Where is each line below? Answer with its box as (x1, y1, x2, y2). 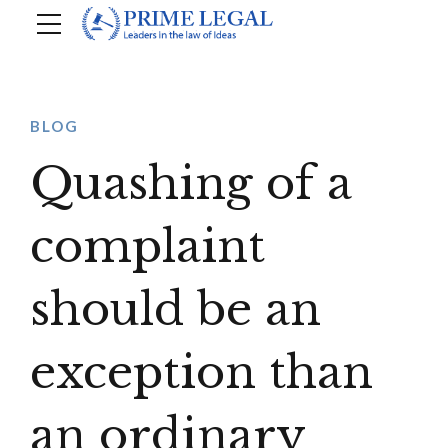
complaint (30, 218, 265, 274)
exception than (30, 344, 373, 400)
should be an (30, 281, 321, 337)
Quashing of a (30, 155, 352, 211)
